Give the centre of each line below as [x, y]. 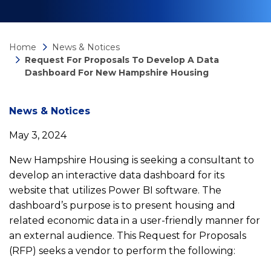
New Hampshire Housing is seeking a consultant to [132, 160]
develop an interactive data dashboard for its [117, 175]
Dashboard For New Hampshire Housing [117, 73]
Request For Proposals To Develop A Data [122, 60]
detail [48, 155]
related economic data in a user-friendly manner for [135, 220]
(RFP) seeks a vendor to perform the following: [122, 251]
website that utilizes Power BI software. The [115, 190]
